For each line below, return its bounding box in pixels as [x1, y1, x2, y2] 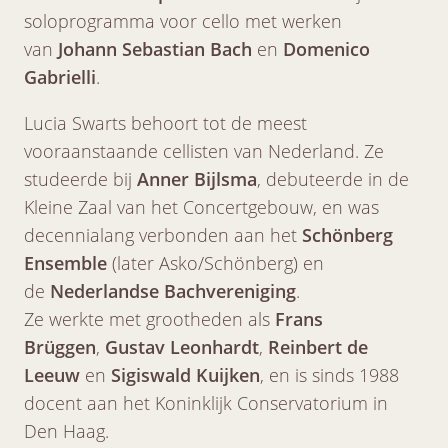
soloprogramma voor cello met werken [24, 8, 342, 33]
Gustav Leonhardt [105, 334, 259, 359]
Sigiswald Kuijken [111, 362, 260, 387]
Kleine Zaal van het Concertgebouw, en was [24, 194, 379, 219]
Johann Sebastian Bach [58, 36, 252, 61]
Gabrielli [24, 64, 96, 89]
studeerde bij [24, 166, 137, 191]
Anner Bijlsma [137, 166, 257, 191]
